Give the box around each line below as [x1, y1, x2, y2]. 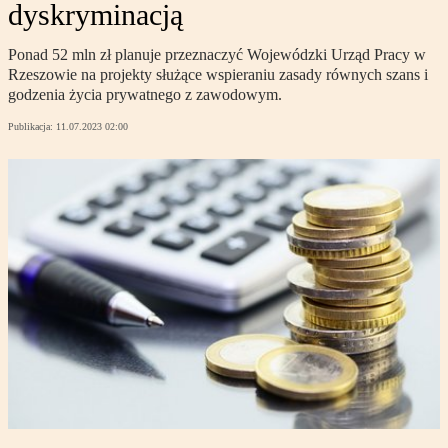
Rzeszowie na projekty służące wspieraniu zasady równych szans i [8, 66, 428, 84]
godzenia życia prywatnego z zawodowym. [8, 86, 282, 104]
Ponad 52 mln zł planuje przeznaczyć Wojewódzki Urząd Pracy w [8, 46, 426, 64]
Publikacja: [8, 121, 56, 133]
